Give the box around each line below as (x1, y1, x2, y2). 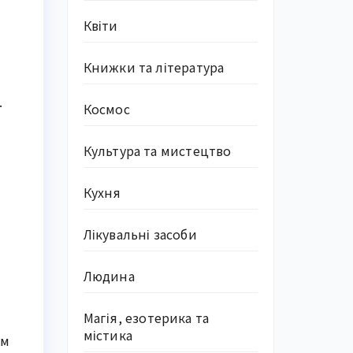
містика (83, 325, 132, 344)
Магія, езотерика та (83, 308, 210, 327)
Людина (83, 266, 135, 285)
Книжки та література (83, 58, 225, 76)
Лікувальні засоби (83, 225, 197, 243)
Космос (83, 99, 130, 118)
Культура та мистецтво (83, 141, 232, 160)
